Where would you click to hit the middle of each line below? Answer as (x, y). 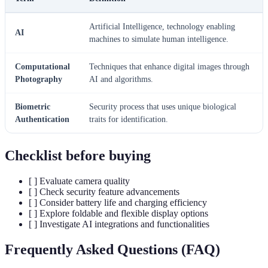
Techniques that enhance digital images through (169, 67)
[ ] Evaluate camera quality (79, 181)
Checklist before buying (78, 156)
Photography (39, 80)
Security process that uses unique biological (163, 107)
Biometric (33, 107)
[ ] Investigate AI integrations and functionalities (119, 224)
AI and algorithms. (121, 80)
